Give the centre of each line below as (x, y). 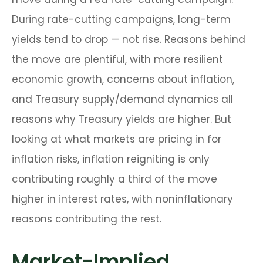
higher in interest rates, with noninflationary (122, 199)
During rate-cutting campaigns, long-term (121, 19)
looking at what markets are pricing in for (117, 139)
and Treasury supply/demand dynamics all (122, 99)
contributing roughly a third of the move (114, 179)
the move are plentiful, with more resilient (117, 59)
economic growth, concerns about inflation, (123, 79)
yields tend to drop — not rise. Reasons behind (129, 39)
